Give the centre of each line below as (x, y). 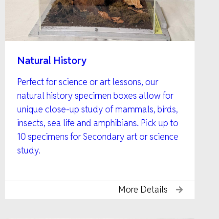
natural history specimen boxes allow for (95, 95)
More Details (143, 189)
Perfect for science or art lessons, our (88, 82)
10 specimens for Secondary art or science (98, 136)
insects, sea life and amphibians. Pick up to (98, 123)
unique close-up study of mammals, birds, (98, 109)
